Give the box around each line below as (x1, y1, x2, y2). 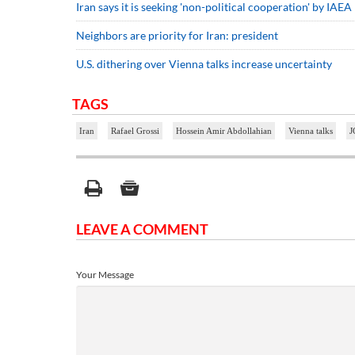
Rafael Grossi (111, 126, 159, 136)
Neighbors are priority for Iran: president (76, 29, 278, 43)
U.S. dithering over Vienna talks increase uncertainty (76, 57, 332, 71)
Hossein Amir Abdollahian (176, 126, 272, 136)
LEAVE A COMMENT (76, 220, 208, 239)
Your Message (76, 269, 134, 281)
